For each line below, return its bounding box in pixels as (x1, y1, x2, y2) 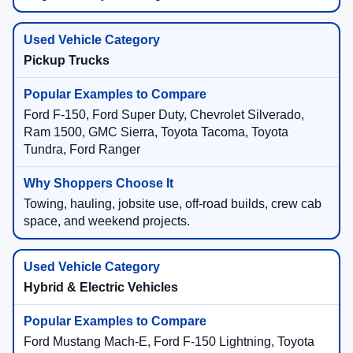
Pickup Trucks (24, 54, 110, 68)
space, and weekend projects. (24, 214, 190, 229)
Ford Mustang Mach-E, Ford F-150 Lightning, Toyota (24, 335, 314, 349)
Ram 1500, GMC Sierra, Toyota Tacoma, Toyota (24, 125, 288, 139)
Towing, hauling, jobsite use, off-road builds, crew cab (24, 197, 321, 211)
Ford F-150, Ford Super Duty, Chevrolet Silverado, (24, 108, 304, 122)
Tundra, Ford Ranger (24, 143, 140, 157)
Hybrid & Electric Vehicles (24, 281, 178, 295)
